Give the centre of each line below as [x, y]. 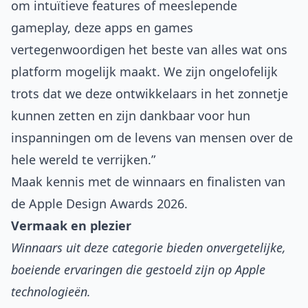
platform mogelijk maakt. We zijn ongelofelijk [144, 72]
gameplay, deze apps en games [102, 28]
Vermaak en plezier [71, 226]
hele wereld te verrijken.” [83, 160]
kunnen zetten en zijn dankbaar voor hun [131, 116]
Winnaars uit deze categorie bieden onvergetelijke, [148, 248]
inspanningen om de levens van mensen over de [152, 138]
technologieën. [51, 292]
